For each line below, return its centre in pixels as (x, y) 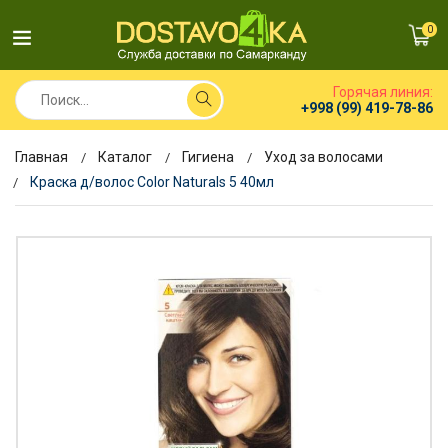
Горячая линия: (383, 92)
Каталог (125, 157)
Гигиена (208, 157)
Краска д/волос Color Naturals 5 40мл (152, 182)
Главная (41, 157)
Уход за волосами (323, 157)
